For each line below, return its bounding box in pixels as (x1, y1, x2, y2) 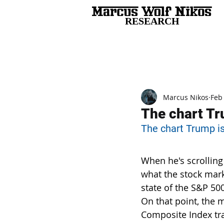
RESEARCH (125, 15, 179, 26)
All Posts (91, 54, 122, 63)
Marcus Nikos (163, 92, 208, 102)
